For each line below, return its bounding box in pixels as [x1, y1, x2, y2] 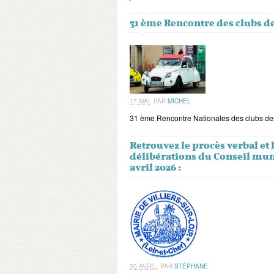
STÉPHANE [174, 262, 208, 270]
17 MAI [130, 97, 150, 105]
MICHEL [168, 97, 191, 105]
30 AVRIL [130, 262, 157, 270]
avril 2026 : [130, 161, 181, 174]
